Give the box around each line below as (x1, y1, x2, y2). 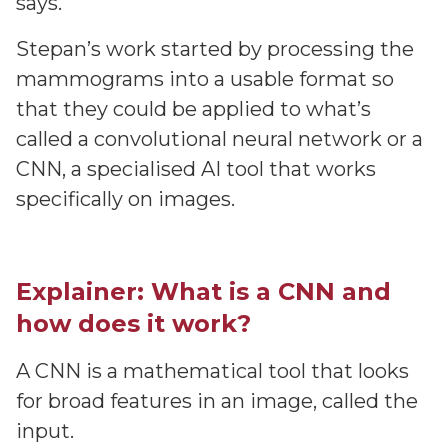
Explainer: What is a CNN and (16, 277, 391, 306)
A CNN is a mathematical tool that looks (16, 359, 409, 383)
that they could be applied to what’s (16, 97, 371, 121)
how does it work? (16, 309, 251, 338)
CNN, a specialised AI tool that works (16, 157, 376, 181)
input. (16, 419, 74, 443)
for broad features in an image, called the (16, 389, 418, 413)
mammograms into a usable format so (16, 67, 394, 91)
